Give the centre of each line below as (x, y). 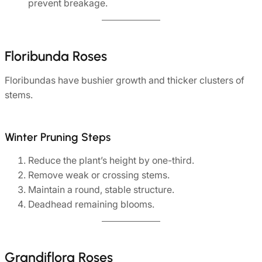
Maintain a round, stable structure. (101, 190)
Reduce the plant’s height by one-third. (111, 161)
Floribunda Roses (56, 56)
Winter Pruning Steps (58, 137)
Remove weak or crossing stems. (99, 175)
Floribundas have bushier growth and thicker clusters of (125, 80)
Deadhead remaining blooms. (91, 204)
